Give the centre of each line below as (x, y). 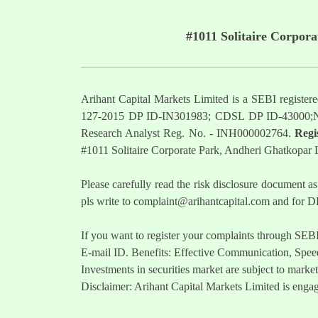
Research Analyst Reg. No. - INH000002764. (188, 133)
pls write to (107, 202)
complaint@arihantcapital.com (202, 202)
